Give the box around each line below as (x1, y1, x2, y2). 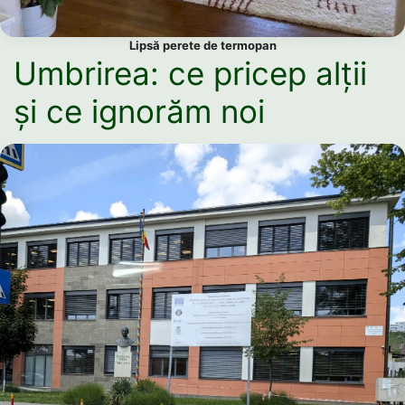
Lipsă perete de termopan (128, 37, 277, 52)
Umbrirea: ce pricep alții (14, 53, 367, 92)
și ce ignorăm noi (14, 91, 265, 130)
